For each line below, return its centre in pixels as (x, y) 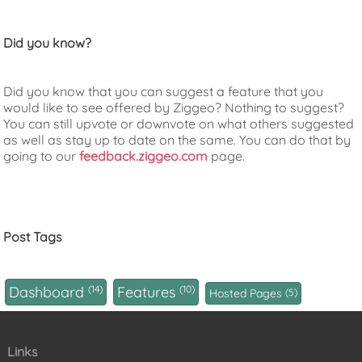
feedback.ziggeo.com (144, 156)
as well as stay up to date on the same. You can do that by (177, 140)
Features (149, 293)
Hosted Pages (248, 294)
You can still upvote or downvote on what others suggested (179, 124)
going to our (42, 156)
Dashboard (49, 293)
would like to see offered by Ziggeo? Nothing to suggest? (174, 108)
